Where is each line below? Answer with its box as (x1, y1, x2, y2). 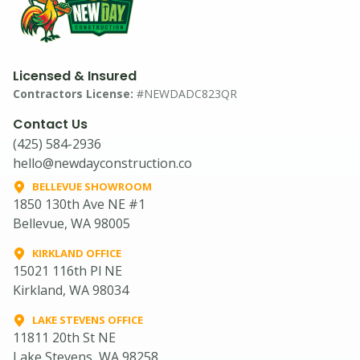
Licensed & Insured (13, 67, 137, 86)
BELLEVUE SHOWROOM (32, 179, 152, 194)
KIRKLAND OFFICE (32, 246, 121, 261)
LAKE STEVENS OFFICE (32, 313, 143, 328)
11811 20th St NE (13, 329, 116, 347)
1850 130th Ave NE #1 (13, 195, 145, 214)
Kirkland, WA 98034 (13, 281, 129, 300)
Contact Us (13, 115, 88, 134)
